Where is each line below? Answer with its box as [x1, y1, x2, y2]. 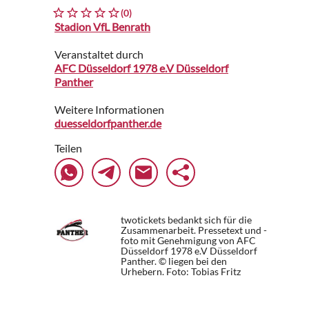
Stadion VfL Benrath [54, 20, 150, 33]
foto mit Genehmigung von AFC [121, 235, 256, 246]
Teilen [54, 141, 82, 154]
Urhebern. [121, 266, 166, 277]
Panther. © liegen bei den [121, 255, 227, 267]
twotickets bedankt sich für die [121, 214, 252, 226]
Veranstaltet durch [54, 48, 143, 61]
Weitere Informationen [54, 103, 164, 116]
